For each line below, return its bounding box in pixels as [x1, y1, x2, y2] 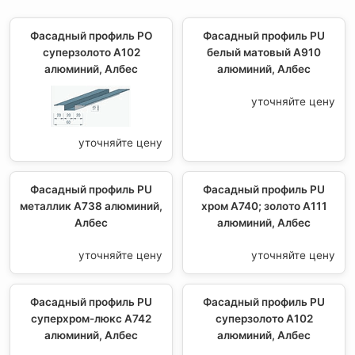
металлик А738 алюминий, [20, 199, 162, 212]
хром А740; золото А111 [200, 199, 327, 212]
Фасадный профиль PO [29, 29, 153, 42]
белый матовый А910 [207, 45, 321, 59]
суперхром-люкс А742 [31, 311, 151, 325]
